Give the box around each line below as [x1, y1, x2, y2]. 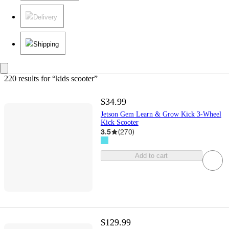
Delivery [33, 13, 57, 21]
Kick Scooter [100, 119, 139, 127]
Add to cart [135, 152, 168, 160]
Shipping [33, 40, 59, 49]
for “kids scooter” [39, 74, 98, 83]
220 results [4, 74, 39, 83]
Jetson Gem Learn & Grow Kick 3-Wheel [100, 110, 221, 119]
